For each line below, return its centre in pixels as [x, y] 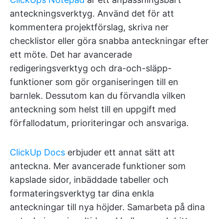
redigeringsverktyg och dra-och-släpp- [91, 68]
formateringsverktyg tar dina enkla [82, 194]
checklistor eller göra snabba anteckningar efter [109, 41]
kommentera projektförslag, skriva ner [89, 27]
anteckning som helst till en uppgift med [93, 109]
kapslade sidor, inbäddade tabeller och [89, 180]
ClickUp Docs [37, 153]
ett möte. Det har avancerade [71, 55]
